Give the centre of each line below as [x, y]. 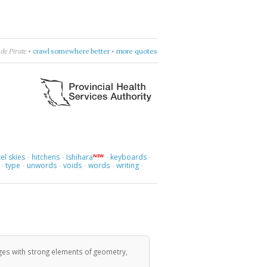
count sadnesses [83, 51]
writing [128, 165]
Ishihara [79, 157]
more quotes [136, 51]
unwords [42, 165]
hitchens [45, 157]
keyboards [129, 157]
